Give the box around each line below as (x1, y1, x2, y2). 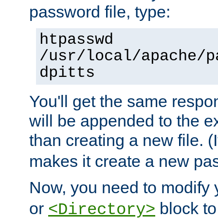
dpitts (39, 64, 95, 82)
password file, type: (29, 2, 170, 21)
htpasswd (39, 31, 113, 49)
